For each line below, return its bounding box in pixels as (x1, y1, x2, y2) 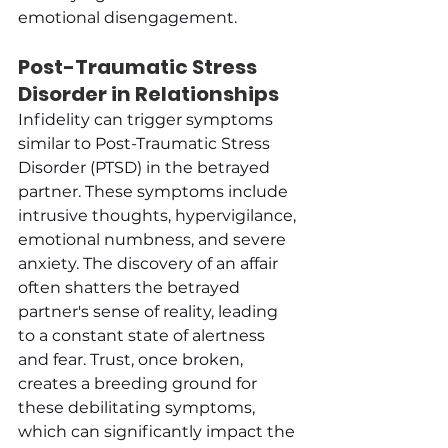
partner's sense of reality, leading (18, 301, 282, 321)
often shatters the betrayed (18, 277, 244, 297)
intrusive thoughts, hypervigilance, (18, 205, 300, 225)
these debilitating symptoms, (18, 397, 259, 417)
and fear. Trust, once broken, (18, 349, 247, 369)
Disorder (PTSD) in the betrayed (18, 157, 274, 177)
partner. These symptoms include (18, 181, 292, 201)
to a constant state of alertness (18, 325, 269, 345)
